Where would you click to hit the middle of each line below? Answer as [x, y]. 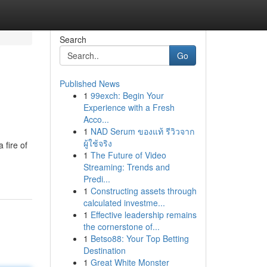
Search [73, 39]
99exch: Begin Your [127, 95]
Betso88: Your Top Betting [139, 238]
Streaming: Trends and [126, 167]
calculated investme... [124, 203]
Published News [89, 83]
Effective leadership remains [143, 215]
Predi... [97, 179]
